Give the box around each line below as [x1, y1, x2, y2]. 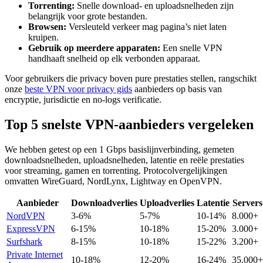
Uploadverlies [140, 197, 194, 208]
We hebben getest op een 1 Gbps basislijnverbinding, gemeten [5, 144, 234, 154]
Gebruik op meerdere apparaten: [28, 42, 160, 53]
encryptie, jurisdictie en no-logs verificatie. [5, 94, 161, 104]
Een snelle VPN [160, 42, 222, 53]
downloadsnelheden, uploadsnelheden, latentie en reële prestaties [5, 154, 244, 165]
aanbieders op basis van [132, 83, 222, 94]
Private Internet [6, 249, 63, 259]
